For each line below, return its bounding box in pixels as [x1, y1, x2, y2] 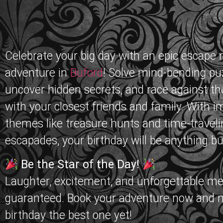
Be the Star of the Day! [21, 158, 140, 172]
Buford [70, 66, 103, 80]
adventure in [5, 66, 70, 80]
